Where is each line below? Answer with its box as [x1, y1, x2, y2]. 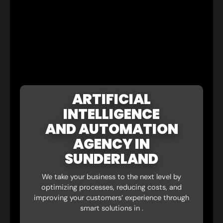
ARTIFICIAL [72, 90, 151, 110]
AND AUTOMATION [45, 119, 178, 139]
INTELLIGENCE [63, 105, 160, 124]
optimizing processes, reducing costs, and [41, 183, 182, 193]
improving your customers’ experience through [34, 193, 189, 203]
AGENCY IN [73, 134, 150, 154]
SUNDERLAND [65, 149, 158, 169]
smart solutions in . [80, 204, 143, 214]
